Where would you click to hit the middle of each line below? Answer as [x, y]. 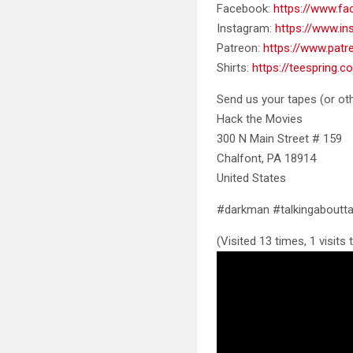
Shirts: [235, 67]
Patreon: [240, 48]
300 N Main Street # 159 [280, 138]
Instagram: [246, 28]
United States [252, 178]
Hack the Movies [260, 119]
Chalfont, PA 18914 [267, 158]
